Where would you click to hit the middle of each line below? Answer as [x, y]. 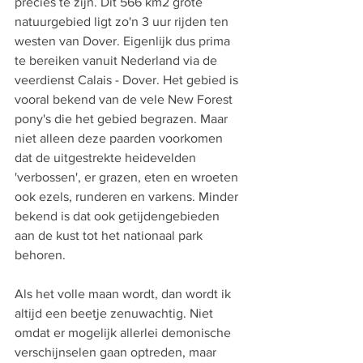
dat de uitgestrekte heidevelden [107, 158]
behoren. [40, 255]
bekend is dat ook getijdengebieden [119, 216]
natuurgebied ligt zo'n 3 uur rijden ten [123, 21]
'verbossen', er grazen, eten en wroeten [128, 177]
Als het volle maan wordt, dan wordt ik [124, 294]
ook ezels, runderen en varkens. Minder [128, 196]
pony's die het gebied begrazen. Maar [123, 119]
